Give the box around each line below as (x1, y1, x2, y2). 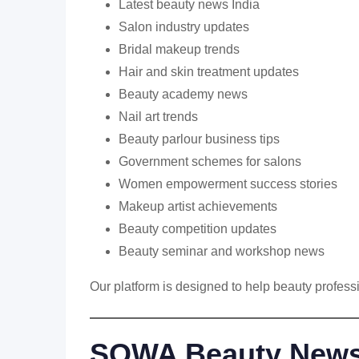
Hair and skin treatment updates (119, 65, 299, 79)
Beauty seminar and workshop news (119, 244, 325, 258)
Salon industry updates (119, 20, 249, 34)
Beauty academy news (119, 87, 248, 101)
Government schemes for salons (119, 155, 301, 168)
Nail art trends (119, 110, 198, 123)
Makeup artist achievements (119, 200, 277, 213)
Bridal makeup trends (119, 42, 240, 56)
